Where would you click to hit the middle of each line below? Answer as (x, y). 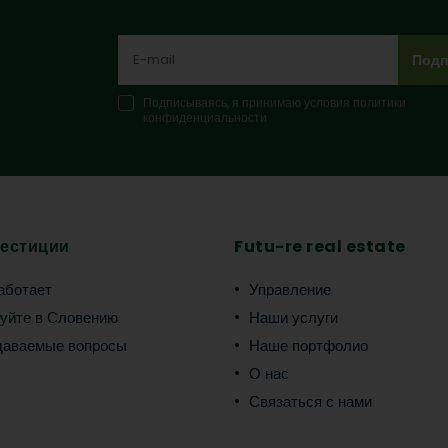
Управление (290, 289)
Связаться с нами (310, 401)
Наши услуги (293, 317)
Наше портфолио (308, 345)
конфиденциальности (205, 117)
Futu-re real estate (320, 246)
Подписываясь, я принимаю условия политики (274, 102)
